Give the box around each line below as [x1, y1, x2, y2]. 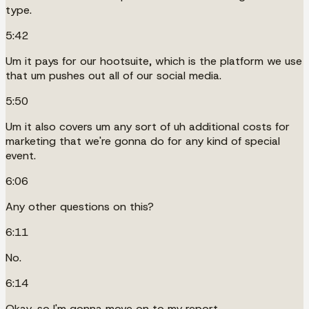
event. [6, 148, 36, 163]
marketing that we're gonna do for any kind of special [6, 133, 280, 148]
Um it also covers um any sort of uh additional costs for [6, 119, 290, 134]
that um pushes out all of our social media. [6, 68, 221, 83]
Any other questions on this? [6, 199, 154, 214]
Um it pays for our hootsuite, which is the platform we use [6, 53, 302, 68]
